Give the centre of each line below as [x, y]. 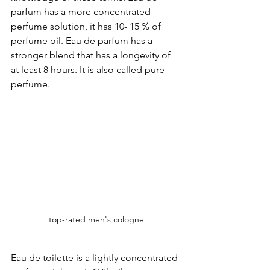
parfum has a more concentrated [82, 11]
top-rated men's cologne [96, 219]
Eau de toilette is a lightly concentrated [96, 257]
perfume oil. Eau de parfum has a [83, 40]
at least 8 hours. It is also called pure [89, 69]
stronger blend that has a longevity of [92, 55]
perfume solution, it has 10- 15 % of [87, 26]
